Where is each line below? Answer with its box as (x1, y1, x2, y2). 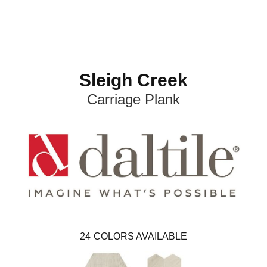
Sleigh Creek (79, 70, 188, 90)
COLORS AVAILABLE (94, 231, 187, 241)
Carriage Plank (87, 91, 180, 107)
